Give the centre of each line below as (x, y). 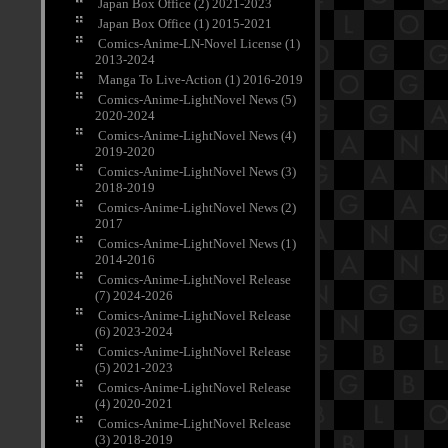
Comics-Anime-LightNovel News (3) (197, 172)
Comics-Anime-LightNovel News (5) (197, 100)
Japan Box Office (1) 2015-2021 (185, 24)
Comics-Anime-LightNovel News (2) (197, 208)
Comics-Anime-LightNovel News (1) (197, 244)
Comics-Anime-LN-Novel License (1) (199, 44)
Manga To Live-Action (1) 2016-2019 (200, 80)
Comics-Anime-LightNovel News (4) (197, 136)
